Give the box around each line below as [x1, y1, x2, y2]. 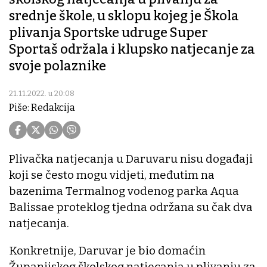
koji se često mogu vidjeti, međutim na [9, 168, 215, 182]
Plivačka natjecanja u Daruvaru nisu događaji [9, 152, 253, 166]
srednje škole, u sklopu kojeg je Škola [9, 8, 239, 24]
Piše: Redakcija [9, 102, 75, 114]
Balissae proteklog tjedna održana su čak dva [9, 200, 253, 215]
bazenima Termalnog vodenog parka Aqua [9, 184, 239, 198]
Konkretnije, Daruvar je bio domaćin [9, 244, 206, 258]
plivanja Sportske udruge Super [9, 24, 208, 41]
